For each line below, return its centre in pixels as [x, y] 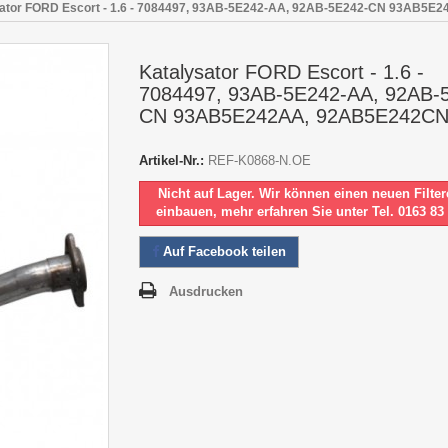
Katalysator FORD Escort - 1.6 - [281, 71]
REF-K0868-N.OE [259, 160]
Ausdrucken [206, 291]
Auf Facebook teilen [222, 251]
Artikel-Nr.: [171, 160]
